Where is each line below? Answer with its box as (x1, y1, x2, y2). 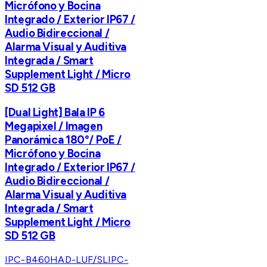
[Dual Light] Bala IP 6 (5, 105, 105, 120)
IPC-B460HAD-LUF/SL (5, 254, 108, 266)
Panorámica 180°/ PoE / (5, 133, 122, 147)
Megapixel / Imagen (5, 119, 103, 133)
